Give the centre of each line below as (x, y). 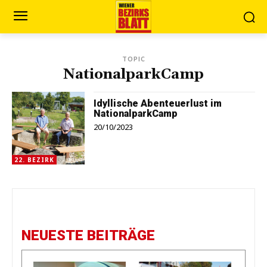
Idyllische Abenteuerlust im (158, 103)
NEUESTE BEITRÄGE (88, 236)
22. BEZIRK (34, 160)
